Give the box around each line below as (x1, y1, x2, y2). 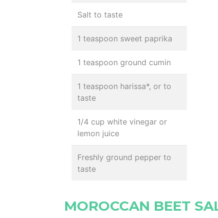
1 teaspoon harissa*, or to (77, 81, 171, 91)
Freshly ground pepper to (77, 152, 171, 162)
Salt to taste (77, 10, 123, 19)
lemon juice (77, 128, 119, 138)
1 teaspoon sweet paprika (77, 34, 172, 43)
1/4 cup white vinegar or (77, 117, 167, 127)
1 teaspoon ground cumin (77, 57, 171, 67)
